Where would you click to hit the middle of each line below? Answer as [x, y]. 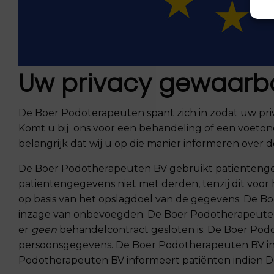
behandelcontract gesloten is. [132, 230]
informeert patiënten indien [195, 261]
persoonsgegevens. [67, 245]
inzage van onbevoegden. [83, 215]
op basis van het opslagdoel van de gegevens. [131, 199]
